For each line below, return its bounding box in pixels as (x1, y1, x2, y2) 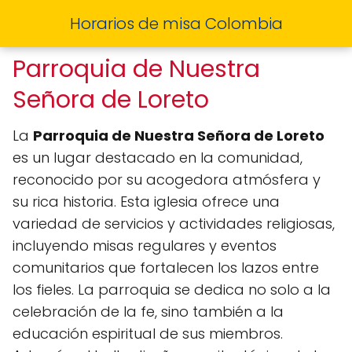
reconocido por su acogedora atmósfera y (13, 170, 321, 189)
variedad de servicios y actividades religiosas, (13, 214, 335, 233)
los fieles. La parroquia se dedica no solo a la (13, 280, 331, 299)
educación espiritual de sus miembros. (13, 324, 283, 343)
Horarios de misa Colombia (69, 13, 283, 35)
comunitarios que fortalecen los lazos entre (13, 258, 319, 277)
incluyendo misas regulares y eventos (13, 236, 277, 255)
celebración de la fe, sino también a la (13, 302, 284, 321)
